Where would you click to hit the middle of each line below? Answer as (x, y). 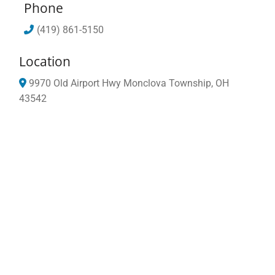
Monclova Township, (168, 83)
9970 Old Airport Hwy (75, 83)
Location (45, 61)
